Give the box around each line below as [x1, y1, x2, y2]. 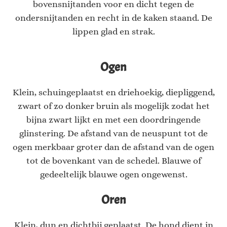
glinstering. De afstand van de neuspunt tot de [19, 128, 208, 139]
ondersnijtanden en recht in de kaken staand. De [15, 13, 212, 23]
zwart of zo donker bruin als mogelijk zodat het [17, 101, 210, 111]
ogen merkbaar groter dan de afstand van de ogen [13, 142, 214, 153]
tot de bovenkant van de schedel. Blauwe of [26, 156, 201, 166]
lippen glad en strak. [72, 26, 155, 37]
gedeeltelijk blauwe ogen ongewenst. [40, 169, 187, 180]
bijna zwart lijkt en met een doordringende [26, 115, 201, 125]
